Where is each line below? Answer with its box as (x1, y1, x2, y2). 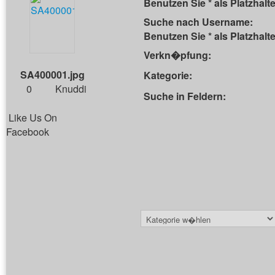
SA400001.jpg (20, 68, 85, 82)
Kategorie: (144, 68, 192, 82)
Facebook (6, 125, 49, 139)
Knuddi (55, 82, 87, 96)
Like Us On (9, 110, 57, 125)
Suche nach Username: (144, 15, 253, 29)
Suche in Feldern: (144, 89, 226, 103)
